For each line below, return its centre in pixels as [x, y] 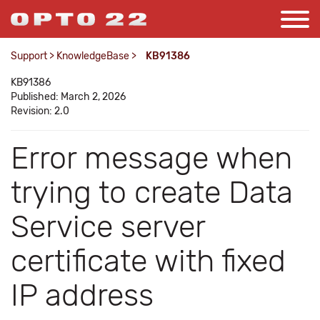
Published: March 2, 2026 [68, 97]
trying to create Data [152, 192]
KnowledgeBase [93, 56]
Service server [108, 227]
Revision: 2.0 [40, 111]
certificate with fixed [148, 261]
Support [29, 56]
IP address [82, 295]
